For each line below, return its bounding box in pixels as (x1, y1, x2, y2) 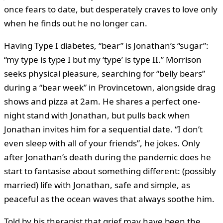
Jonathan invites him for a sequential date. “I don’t (4, 123, 203, 135)
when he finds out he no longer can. (4, 17, 147, 29)
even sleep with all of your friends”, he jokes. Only (4, 137, 200, 149)
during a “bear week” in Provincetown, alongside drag (4, 81, 216, 93)
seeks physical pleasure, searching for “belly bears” (4, 67, 205, 79)
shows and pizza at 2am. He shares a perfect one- (4, 95, 200, 107)
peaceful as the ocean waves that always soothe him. (4, 193, 215, 205)
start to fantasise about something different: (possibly (4, 165, 216, 177)
